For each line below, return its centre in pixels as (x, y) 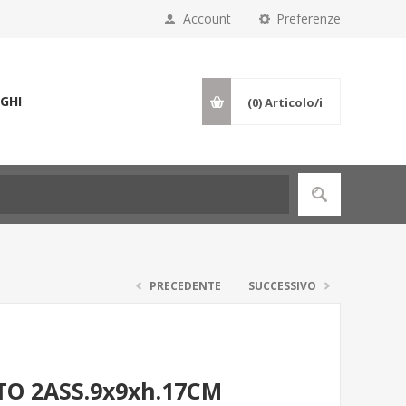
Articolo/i (294, 102)
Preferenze (309, 19)
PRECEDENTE (185, 286)
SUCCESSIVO (282, 286)
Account (207, 19)
